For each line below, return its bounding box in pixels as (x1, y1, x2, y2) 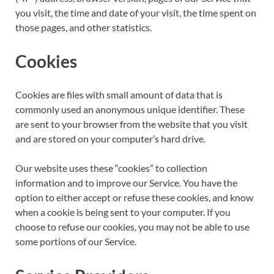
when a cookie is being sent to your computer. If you (15, 206, 231, 218)
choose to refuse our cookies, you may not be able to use (15, 221, 250, 233)
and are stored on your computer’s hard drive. (15, 133, 206, 145)
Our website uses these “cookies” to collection (15, 162, 207, 174)
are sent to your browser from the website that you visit (15, 118, 248, 130)
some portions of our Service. (15, 235, 136, 248)
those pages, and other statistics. (15, 21, 152, 33)
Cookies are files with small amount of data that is (15, 89, 223, 101)
